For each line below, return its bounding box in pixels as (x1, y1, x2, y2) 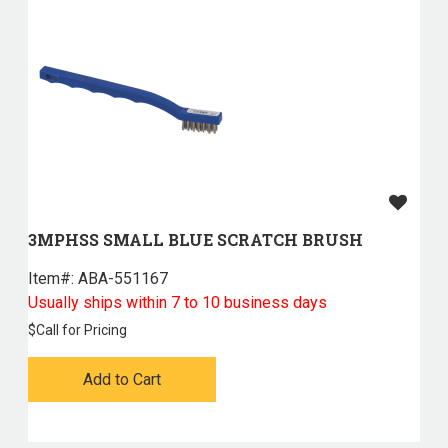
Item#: (27, 269, 74, 289)
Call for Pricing (35, 322, 127, 339)
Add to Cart (82, 370, 161, 390)
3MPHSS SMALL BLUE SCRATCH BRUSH (27, 229, 363, 251)
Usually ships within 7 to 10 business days (27, 293, 327, 313)
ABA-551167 (73, 269, 168, 289)
